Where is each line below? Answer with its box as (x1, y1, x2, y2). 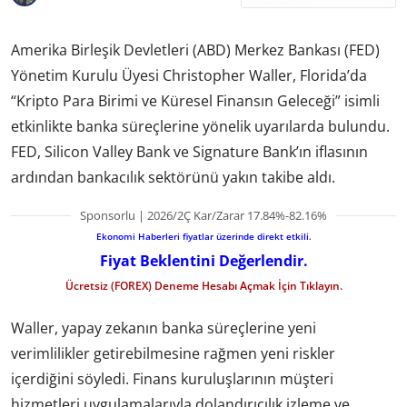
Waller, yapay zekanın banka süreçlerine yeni (11, 318, 316, 339)
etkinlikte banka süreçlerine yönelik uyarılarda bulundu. (11, 115, 390, 136)
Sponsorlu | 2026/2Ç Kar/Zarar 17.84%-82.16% (80, 206, 327, 223)
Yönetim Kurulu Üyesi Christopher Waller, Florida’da (11, 65, 367, 85)
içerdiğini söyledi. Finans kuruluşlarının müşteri (11, 369, 333, 390)
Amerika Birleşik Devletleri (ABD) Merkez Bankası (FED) (11, 39, 380, 60)
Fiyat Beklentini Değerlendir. (99, 250, 308, 271)
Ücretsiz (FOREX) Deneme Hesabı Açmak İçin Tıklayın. (65, 277, 342, 293)
